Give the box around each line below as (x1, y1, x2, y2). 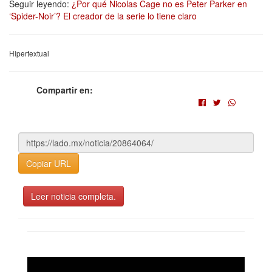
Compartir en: (36, 84, 93, 97)
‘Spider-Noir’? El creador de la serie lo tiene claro (9, 10, 197, 22)
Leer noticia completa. (31, 190, 116, 203)
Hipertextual (9, 48, 49, 59)
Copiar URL (26, 157, 71, 170)
